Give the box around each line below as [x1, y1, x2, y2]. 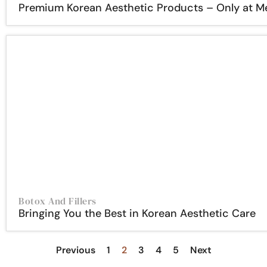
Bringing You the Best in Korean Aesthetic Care [18, 206, 256, 221]
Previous [55, 244, 95, 256]
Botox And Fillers [18, 194, 97, 207]
